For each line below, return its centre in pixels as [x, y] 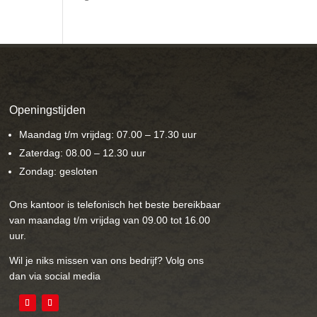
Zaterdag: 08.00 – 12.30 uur [82, 152]
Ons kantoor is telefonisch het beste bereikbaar [115, 204]
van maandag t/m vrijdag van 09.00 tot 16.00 [109, 220]
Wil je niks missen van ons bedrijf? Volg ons [106, 260]
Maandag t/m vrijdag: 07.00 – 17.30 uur [108, 134]
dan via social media [54, 276]
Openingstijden [47, 110]
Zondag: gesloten [58, 171]
